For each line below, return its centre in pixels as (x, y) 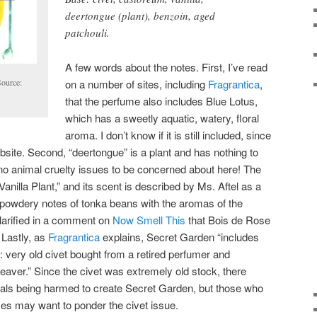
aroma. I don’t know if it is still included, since (168, 134)
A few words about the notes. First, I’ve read (167, 67)
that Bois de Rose (228, 219)
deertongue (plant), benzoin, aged (140, 16)
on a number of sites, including (137, 83)
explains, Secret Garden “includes (181, 236)
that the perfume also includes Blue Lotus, (162, 100)
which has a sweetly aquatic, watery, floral (162, 117)
